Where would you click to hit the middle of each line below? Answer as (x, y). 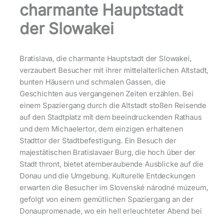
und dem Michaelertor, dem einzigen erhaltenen (101, 129)
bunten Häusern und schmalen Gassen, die (93, 82)
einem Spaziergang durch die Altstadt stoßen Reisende (113, 106)
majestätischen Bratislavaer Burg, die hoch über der (108, 153)
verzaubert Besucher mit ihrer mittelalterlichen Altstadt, (114, 70)
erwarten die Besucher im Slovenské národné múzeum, (114, 188)
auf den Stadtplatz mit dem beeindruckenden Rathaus (111, 117)
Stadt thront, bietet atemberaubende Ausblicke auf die (111, 164)
